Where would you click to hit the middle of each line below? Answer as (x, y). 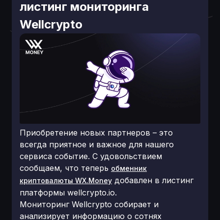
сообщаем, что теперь (65, 168)
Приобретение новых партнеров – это (96, 133)
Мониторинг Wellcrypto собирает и (89, 204)
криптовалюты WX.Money (66, 180)
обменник (129, 168)
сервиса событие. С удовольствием (91, 156)
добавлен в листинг (153, 180)
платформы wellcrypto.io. (68, 192)
